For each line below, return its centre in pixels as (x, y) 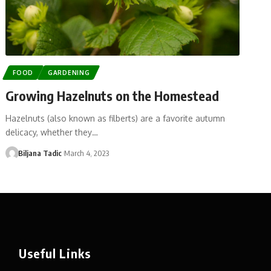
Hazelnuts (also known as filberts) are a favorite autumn (116, 118)
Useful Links (55, 253)
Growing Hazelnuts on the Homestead (113, 95)
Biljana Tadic (40, 153)
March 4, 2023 (87, 153)
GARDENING (69, 72)
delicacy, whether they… (52, 132)
